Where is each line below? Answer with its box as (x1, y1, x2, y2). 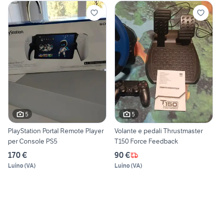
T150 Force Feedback (114, 137, 178, 146)
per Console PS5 (8, 137, 57, 146)
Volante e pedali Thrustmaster (114, 126, 203, 136)
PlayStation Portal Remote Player (8, 126, 104, 136)
